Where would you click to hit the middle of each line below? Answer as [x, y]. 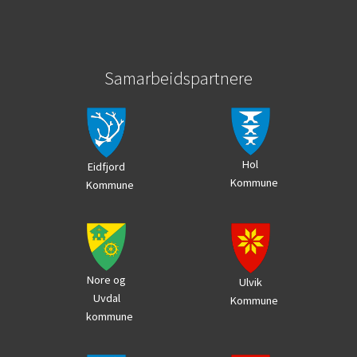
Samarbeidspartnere [178, 78]
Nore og [107, 280]
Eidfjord [107, 166]
